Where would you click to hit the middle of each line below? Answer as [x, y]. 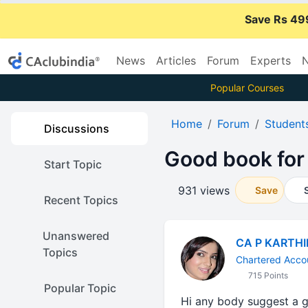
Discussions [77, 129]
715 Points [267, 275]
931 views [203, 190]
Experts [271, 60]
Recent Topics [81, 200]
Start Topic [73, 164]
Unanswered [76, 236]
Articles [176, 60]
